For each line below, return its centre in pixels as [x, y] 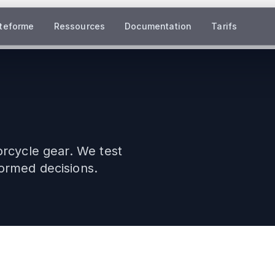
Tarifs [224, 26]
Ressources [79, 26]
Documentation [158, 26]
